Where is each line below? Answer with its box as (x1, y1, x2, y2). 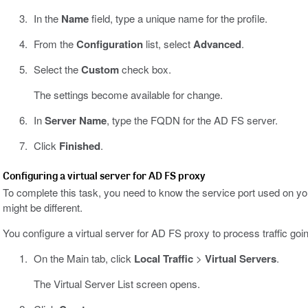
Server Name (44, 113, 107, 129)
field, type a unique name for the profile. (88, 11, 267, 26)
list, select (142, 36, 193, 52)
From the (33, 36, 76, 52)
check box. (118, 62, 171, 77)
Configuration (76, 36, 143, 52)
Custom (80, 62, 119, 78)
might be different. (3, 200, 82, 215)
